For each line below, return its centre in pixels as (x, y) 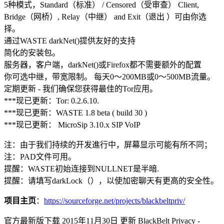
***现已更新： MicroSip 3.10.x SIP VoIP (72, 124)
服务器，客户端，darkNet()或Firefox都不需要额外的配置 (103, 64)
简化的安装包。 (32, 52)
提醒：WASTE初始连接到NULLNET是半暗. (81, 168)
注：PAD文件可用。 (40, 156)
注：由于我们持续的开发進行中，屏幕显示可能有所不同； (108, 144)
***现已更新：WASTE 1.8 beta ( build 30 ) (75, 112)
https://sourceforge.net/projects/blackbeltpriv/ (114, 200)
